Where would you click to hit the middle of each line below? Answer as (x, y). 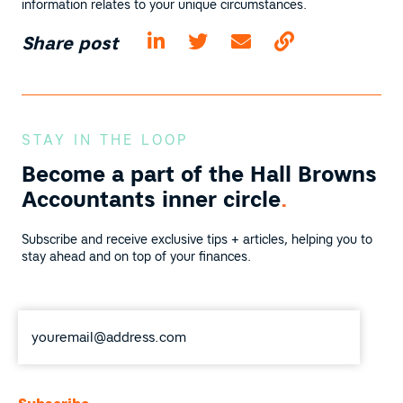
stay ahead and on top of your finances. (136, 257)
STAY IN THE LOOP (105, 140)
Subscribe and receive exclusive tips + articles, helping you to (197, 240)
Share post (70, 44)
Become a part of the (136, 175)
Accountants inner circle (151, 200)
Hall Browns (313, 175)
